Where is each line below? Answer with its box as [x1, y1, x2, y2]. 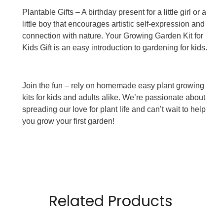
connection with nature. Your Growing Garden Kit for [22, 32, 203, 40]
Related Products [48, 191, 173, 212]
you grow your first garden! [22, 116, 114, 125]
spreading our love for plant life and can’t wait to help [22, 105, 206, 113]
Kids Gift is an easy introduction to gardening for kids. [22, 43, 207, 52]
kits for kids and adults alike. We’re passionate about [22, 93, 205, 102]
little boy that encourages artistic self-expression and [22, 20, 205, 29]
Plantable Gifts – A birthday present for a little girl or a [22, 8, 206, 17]
